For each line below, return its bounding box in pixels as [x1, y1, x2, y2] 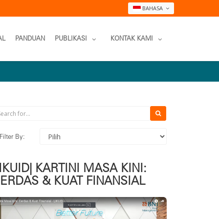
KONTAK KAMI [110, 35, 153, 42]
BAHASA [142, 4, 164, 12]
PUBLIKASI [55, 35, 87, 42]
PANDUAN [15, 35, 45, 42]
